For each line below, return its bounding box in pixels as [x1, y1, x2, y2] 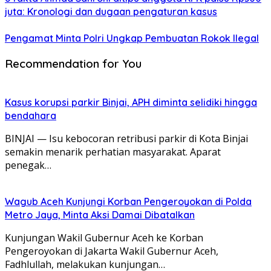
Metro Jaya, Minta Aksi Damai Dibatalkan [5, 208, 195, 221]
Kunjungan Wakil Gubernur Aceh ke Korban [5, 230, 203, 244]
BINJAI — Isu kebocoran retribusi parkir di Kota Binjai [5, 131, 248, 145]
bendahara [5, 109, 56, 122]
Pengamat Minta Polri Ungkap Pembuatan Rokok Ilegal [5, 32, 259, 45]
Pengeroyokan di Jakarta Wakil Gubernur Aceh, [5, 244, 218, 258]
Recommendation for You [5, 56, 142, 71]
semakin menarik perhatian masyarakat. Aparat [5, 145, 221, 158]
